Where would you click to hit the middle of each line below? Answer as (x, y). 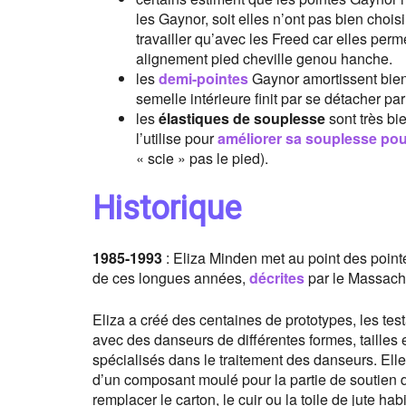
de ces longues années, (171, 278)
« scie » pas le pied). (202, 158)
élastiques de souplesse (242, 118)
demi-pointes (203, 78)
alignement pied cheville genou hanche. (264, 58)
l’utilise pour (177, 138)
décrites (277, 278)
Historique (167, 208)
